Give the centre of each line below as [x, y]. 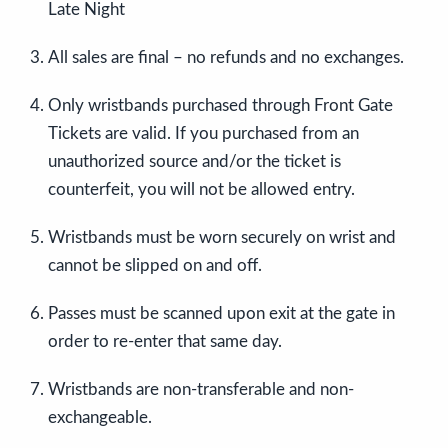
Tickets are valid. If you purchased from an [203, 134]
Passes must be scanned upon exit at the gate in [221, 314]
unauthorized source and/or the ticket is [194, 162]
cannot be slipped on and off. [155, 266]
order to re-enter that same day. [165, 342]
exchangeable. [100, 418]
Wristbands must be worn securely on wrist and [222, 238]
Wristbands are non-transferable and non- [201, 390]
